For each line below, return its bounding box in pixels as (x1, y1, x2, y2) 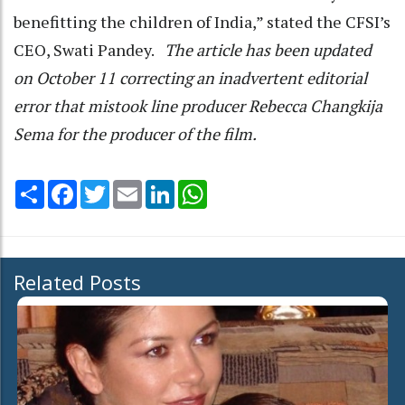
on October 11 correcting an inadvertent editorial (14, 66, 367, 89)
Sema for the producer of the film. (14, 122, 257, 145)
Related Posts (14, 268, 141, 296)
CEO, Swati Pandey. (14, 38, 165, 61)
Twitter (109, 177, 156, 196)
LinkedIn (174, 177, 226, 196)
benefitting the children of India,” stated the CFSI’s (14, 10, 391, 33)
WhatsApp (207, 177, 271, 196)
